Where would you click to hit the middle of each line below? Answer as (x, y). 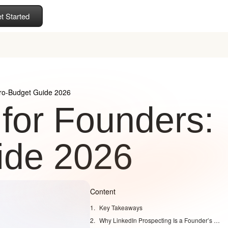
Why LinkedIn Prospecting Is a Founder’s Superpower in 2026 (217, 220)
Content (103, 191)
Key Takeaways (121, 207)
